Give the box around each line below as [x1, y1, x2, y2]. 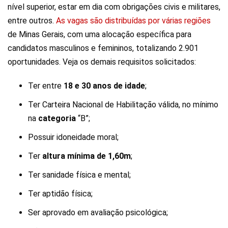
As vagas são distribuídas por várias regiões [56, 16, 211, 26]
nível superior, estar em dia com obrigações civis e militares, [8, 2, 220, 12]
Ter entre [28, 81, 64, 91]
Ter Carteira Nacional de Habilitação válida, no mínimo [28, 100, 218, 110]
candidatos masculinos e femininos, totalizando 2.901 [8, 43, 198, 53]
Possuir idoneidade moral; [28, 132, 119, 142]
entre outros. [8, 16, 56, 26]
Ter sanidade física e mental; [28, 170, 131, 180]
